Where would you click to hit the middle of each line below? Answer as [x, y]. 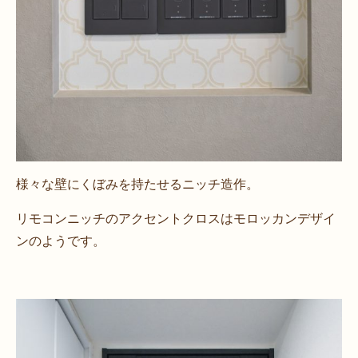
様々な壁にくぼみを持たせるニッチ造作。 [137, 184]
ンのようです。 [61, 241]
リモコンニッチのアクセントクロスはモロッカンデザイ [176, 218]
